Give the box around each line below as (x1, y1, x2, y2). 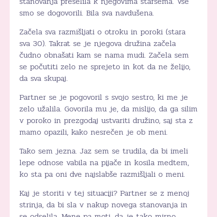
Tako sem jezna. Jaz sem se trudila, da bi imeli (19, 144, 188, 157)
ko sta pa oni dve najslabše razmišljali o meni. (19, 168, 185, 180)
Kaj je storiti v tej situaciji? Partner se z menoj (19, 186, 189, 199)
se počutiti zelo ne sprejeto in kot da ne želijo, (19, 60, 190, 73)
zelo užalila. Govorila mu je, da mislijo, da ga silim (19, 102, 198, 115)
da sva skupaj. (19, 72, 68, 84)
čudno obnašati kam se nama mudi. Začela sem (19, 48, 189, 61)
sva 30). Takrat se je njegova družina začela (19, 37, 176, 49)
